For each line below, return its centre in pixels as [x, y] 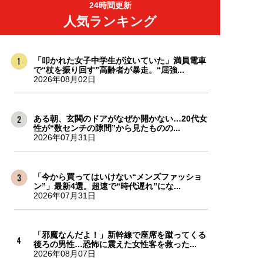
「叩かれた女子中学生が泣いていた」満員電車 [119, 61]
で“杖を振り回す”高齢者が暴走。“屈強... [109, 70]
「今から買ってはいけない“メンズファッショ [117, 177]
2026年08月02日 [64, 80]
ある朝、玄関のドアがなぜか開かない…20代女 [120, 119]
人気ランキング [110, 22]
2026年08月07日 [64, 254]
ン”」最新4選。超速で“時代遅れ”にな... [107, 186]
